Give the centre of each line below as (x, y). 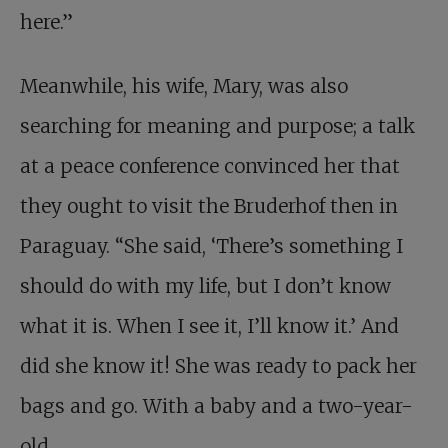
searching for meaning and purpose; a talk (217, 126)
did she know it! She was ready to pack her (218, 366)
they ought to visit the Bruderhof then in (209, 206)
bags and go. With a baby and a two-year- (216, 406)
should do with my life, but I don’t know (205, 286)
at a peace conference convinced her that (210, 166)
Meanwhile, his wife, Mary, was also (184, 86)
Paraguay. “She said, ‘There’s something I (211, 246)
